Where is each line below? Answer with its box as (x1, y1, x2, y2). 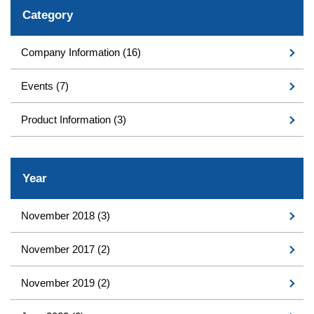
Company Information (21, 46, 123, 59)
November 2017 (21, 243, 97, 256)
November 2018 (21, 210, 97, 222)
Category (22, 8, 73, 22)
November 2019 (21, 277, 97, 289)
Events (21, 80, 56, 93)
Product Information (21, 114, 114, 126)
